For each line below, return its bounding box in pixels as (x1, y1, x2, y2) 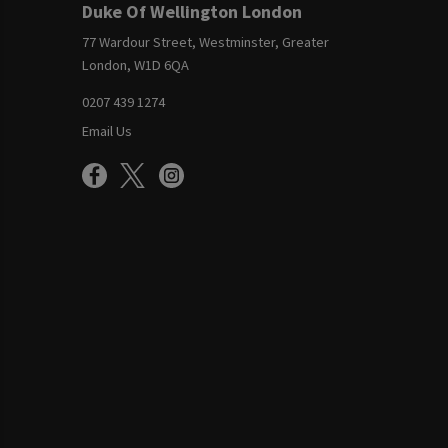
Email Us (81, 122, 132, 141)
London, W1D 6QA (81, 55, 189, 74)
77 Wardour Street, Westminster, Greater (81, 32, 329, 51)
